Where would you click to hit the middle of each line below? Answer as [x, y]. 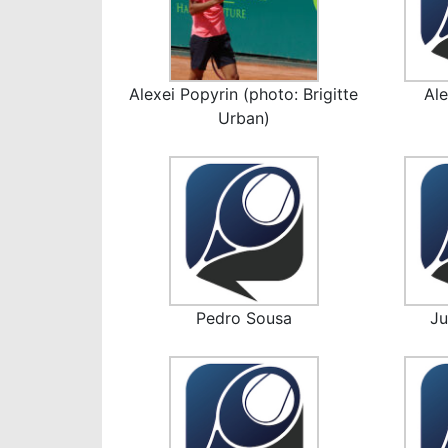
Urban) [243, 118]
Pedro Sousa [243, 318]
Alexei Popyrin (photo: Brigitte [244, 94]
